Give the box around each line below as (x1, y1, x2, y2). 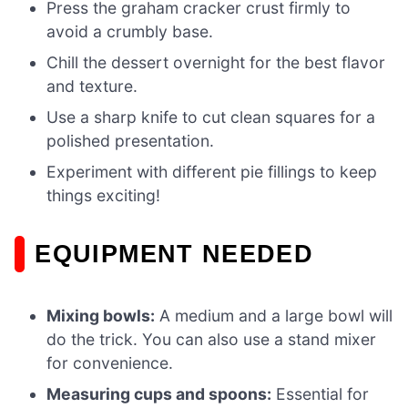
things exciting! (46, 185, 161, 205)
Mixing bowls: (46, 306, 156, 326)
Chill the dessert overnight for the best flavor (46, 52, 386, 72)
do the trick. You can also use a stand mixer (46, 330, 377, 350)
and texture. (46, 76, 138, 96)
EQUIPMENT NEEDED (35, 239, 314, 268)
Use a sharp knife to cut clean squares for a (46, 107, 376, 127)
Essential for (271, 384, 370, 404)
